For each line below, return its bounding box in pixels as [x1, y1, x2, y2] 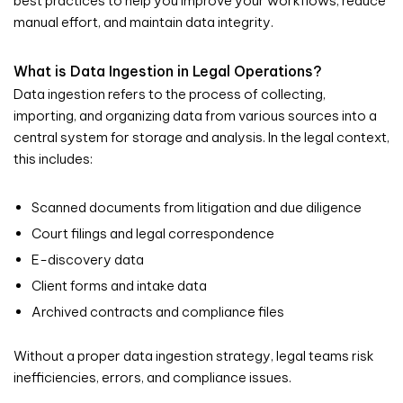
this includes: [13, 149, 93, 167]
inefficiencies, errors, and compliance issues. [13, 368, 291, 386]
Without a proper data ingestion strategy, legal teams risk [13, 346, 374, 364]
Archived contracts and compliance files [31, 302, 284, 320]
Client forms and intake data [31, 276, 207, 294]
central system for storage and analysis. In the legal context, [13, 128, 390, 146]
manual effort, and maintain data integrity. [13, 13, 273, 31]
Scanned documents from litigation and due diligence [31, 198, 362, 216]
